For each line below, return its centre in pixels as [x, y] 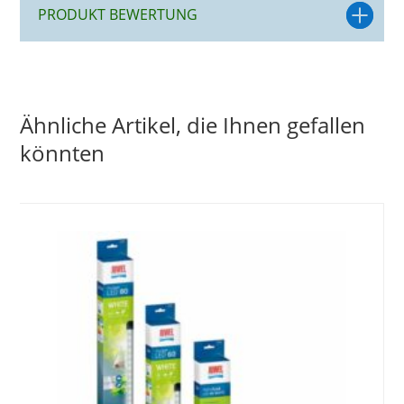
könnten [63, 152]
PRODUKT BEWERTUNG [117, 14]
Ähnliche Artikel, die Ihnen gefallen [193, 124]
